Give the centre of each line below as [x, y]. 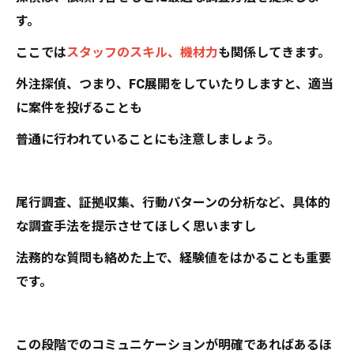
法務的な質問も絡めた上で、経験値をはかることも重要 [173, 258]
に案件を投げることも [79, 108]
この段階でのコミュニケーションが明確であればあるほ [174, 345]
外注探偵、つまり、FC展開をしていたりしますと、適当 [175, 84]
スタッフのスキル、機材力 [142, 53]
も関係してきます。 [274, 53]
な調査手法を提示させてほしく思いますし [136, 226]
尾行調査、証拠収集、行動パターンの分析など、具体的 [173, 203]
